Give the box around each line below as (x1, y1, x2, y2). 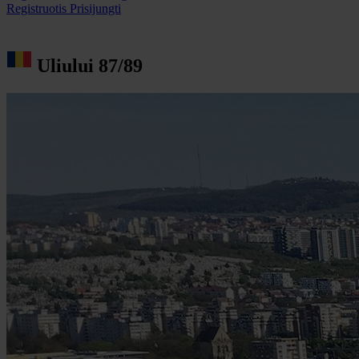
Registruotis (6, 2, 70, 15)
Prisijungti (70, 2, 121, 15)
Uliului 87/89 (37, 54, 143, 76)
